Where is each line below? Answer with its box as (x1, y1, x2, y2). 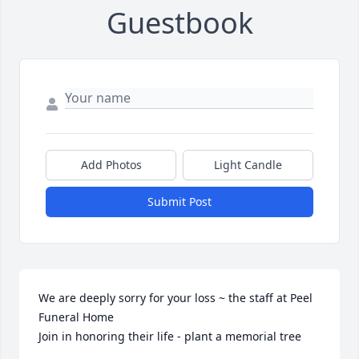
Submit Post (147, 194, 212, 210)
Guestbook (106, 3, 253, 43)
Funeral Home (38, 309, 114, 325)
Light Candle (214, 157, 282, 173)
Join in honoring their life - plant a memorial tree (38, 329, 301, 345)
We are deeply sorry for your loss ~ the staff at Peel (38, 290, 313, 306)
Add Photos (80, 157, 142, 173)
